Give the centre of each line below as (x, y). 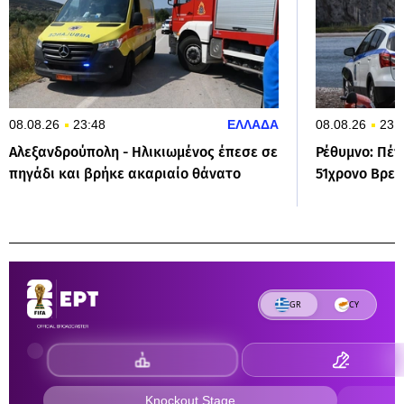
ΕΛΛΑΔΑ (253, 124)
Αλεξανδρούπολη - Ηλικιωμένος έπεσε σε (143, 151)
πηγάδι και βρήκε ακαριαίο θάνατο (125, 173)
